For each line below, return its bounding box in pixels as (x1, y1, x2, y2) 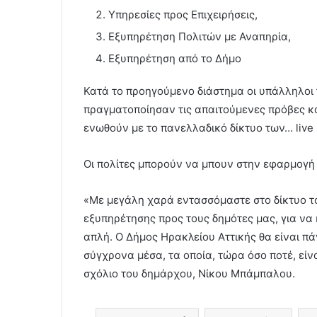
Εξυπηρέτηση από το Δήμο (108, 52, 241, 66)
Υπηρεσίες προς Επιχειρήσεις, (108, 8, 258, 22)
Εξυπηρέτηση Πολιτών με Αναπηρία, (108, 30, 291, 44)
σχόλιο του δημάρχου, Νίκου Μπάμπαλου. (83, 267, 295, 281)
